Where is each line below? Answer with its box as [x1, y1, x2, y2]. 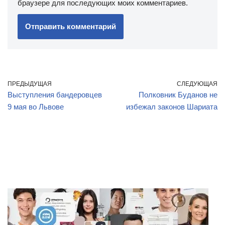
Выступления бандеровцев [8, 90, 102, 99]
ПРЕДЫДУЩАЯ [8, 80, 52, 87]
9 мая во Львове [8, 102, 64, 111]
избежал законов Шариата [126, 102, 217, 111]
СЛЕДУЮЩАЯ [177, 80, 217, 87]
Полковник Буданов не [139, 90, 217, 99]
